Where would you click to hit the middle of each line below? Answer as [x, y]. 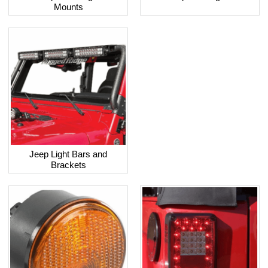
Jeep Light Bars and [68, 154]
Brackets [68, 165]
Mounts [68, 7]
